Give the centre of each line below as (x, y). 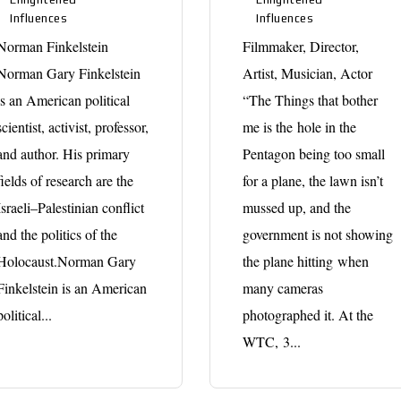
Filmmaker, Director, (301, 46)
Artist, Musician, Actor (308, 73)
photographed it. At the (308, 314)
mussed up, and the (297, 207)
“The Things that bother (311, 99)
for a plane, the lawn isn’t (313, 180)
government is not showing (318, 234)
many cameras (283, 287)
